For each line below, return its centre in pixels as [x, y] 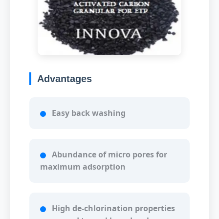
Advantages [65, 79]
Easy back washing [89, 113]
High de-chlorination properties [113, 208]
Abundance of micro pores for [109, 155]
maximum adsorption [83, 167]
